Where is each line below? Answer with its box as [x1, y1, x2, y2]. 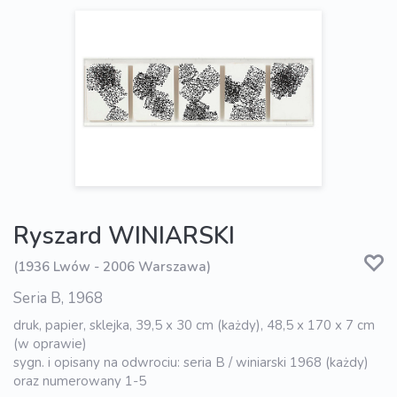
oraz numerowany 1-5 [13, 371, 146, 390]
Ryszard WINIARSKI [13, 219, 235, 253]
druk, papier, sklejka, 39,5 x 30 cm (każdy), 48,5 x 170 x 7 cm [13, 315, 375, 334]
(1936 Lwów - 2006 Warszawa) [13, 258, 211, 276]
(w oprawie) [13, 334, 87, 353]
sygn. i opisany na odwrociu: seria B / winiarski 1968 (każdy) [13, 353, 369, 371]
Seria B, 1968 [13, 287, 103, 308]
